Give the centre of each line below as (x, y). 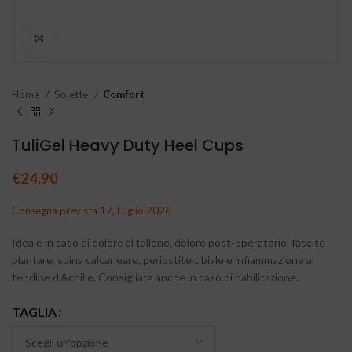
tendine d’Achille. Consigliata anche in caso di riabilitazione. (155, 277)
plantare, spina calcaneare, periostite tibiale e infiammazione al (163, 260)
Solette (72, 94)
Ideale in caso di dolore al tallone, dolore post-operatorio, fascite (169, 242)
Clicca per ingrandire (107, 38)
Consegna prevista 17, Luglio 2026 (92, 211)
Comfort (124, 94)
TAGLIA (34, 312)
